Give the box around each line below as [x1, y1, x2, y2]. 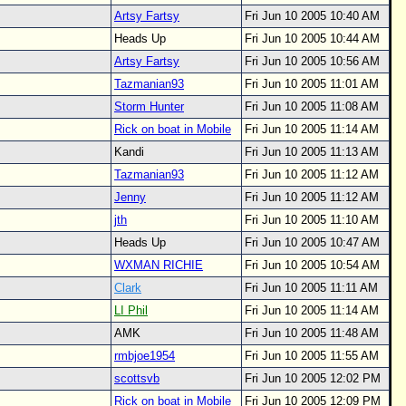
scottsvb [114, 372, 159, 385]
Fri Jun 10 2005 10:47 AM [245, 236, 380, 249]
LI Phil [114, 304, 148, 317]
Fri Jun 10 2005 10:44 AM [245, 32, 380, 45]
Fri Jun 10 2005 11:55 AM [245, 349, 379, 362]
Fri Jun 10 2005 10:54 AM [245, 258, 380, 272]
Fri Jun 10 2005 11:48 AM [245, 326, 379, 340]
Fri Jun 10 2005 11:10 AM [245, 213, 379, 227]
